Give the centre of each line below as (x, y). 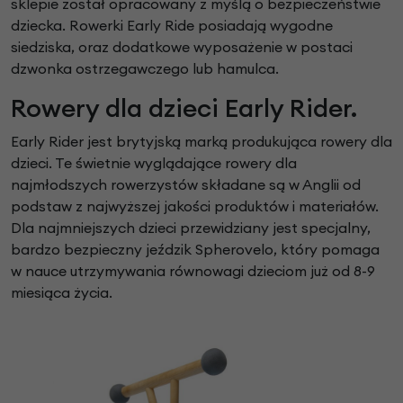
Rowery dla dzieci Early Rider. (187, 108)
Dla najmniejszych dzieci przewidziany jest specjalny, (191, 228)
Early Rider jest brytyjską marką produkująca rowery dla (201, 142)
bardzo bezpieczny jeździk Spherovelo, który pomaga (195, 250)
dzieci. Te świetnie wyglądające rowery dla (154, 163)
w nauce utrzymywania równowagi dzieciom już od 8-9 (193, 271)
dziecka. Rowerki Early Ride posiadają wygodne (172, 26)
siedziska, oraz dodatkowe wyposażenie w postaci (182, 47)
